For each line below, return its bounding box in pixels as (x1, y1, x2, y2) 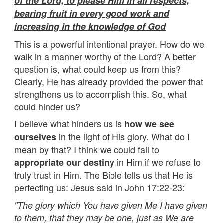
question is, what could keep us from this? (14, 62, 181, 75)
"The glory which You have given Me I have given (14, 198, 207, 211)
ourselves (14, 130, 56, 143)
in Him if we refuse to (114, 155, 201, 168)
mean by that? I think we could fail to (14, 142, 159, 156)
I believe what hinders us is (14, 116, 124, 130)
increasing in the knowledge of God (14, 19, 166, 33)
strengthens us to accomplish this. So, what (14, 87, 187, 100)
